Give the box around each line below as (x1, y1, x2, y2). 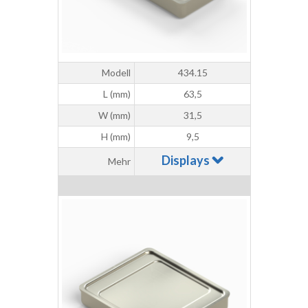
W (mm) (98, 109, 131, 122)
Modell (102, 67, 131, 79)
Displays (162, 153, 212, 168)
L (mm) (103, 88, 131, 100)
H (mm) (101, 131, 131, 143)
